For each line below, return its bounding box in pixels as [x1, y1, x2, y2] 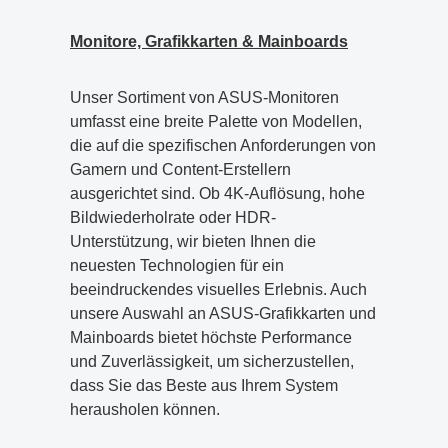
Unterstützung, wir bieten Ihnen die [70, 233, 316, 250]
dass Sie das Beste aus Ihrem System [70, 377, 338, 394]
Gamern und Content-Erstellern [70, 161, 291, 178]
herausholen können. [70, 401, 220, 418]
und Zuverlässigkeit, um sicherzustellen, [70, 353, 354, 370]
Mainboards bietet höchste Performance [70, 329, 352, 346]
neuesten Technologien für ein [70, 257, 284, 274]
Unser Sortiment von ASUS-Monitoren [70, 89, 339, 106]
